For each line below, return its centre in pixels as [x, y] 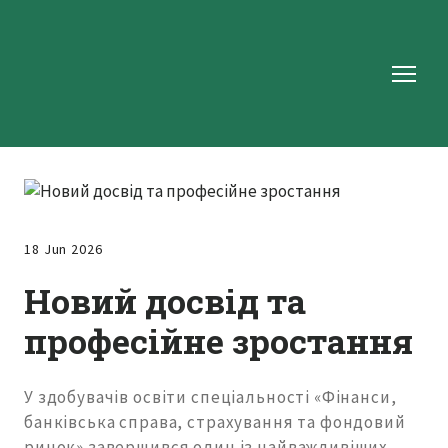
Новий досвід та [165, 301]
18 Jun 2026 [63, 249]
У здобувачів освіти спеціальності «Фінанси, [210, 397]
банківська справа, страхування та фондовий [215, 422]
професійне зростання [218, 341]
